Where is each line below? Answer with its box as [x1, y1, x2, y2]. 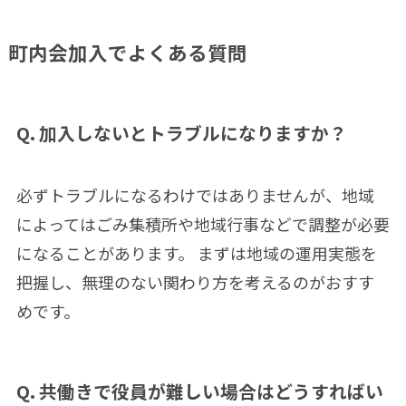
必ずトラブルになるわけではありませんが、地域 [15, 182, 374, 207]
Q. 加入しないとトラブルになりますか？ [15, 119, 347, 146]
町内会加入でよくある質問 [7, 38, 247, 67]
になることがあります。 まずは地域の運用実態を [15, 240, 377, 265]
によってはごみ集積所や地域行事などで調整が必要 [15, 211, 390, 236]
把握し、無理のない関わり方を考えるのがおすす [15, 269, 374, 294]
